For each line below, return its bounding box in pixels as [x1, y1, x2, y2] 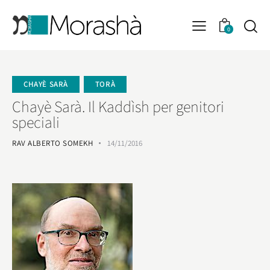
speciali [12, 111, 60, 132]
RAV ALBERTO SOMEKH [12, 137, 93, 148]
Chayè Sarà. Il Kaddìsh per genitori [12, 95, 224, 116]
